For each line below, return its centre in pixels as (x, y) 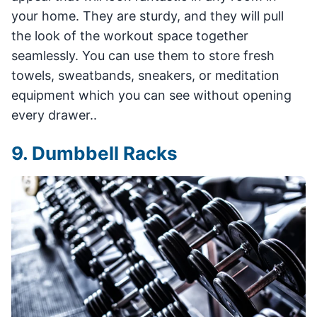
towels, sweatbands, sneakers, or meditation (145, 75)
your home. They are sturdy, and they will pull (148, 16)
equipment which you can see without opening (151, 95)
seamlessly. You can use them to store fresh (143, 55)
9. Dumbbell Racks (94, 153)
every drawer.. (54, 115)
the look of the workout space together (130, 35)
